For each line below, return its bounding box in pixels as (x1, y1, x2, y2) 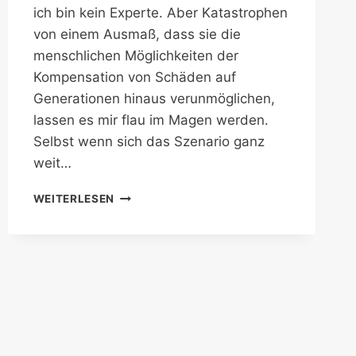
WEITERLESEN (33, 192, 115, 206)
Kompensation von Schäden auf (33, 69, 236, 86)
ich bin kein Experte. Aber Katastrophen (33, 5, 288, 21)
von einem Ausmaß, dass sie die (33, 26, 241, 43)
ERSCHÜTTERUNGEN (114, 188, 233, 202)
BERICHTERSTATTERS (114, 222, 239, 235)
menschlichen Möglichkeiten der (33, 48, 238, 64)
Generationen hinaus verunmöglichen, (33, 91, 275, 107)
